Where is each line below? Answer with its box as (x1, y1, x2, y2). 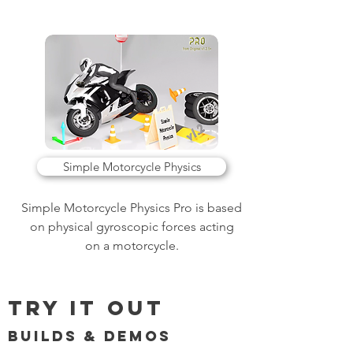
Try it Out (8, 295, 165, 321)
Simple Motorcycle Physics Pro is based (21, 200, 242, 215)
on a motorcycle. (84, 238, 179, 253)
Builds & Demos (8, 327, 171, 345)
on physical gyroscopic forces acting (29, 219, 234, 234)
